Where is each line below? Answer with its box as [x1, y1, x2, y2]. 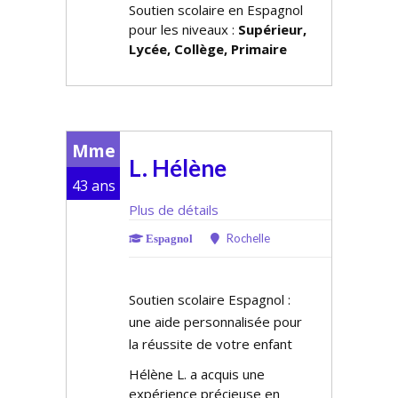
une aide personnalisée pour [129, 313, 302, 330]
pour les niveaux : [129, 20, 238, 38]
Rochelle [224, 231, 270, 245]
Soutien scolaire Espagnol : [129, 291, 291, 308]
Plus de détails [129, 201, 219, 219]
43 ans [71, 176, 115, 195]
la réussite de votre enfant [129, 335, 292, 353]
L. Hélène [129, 154, 227, 182]
